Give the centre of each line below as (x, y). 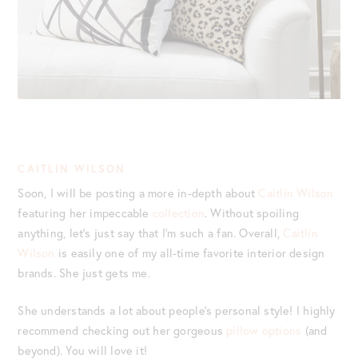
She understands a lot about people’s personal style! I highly (177, 310)
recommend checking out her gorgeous (122, 330)
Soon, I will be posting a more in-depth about (138, 193)
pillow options (264, 330)
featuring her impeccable (85, 213)
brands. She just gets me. (84, 273)
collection (179, 213)
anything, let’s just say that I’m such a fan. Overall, (151, 233)
